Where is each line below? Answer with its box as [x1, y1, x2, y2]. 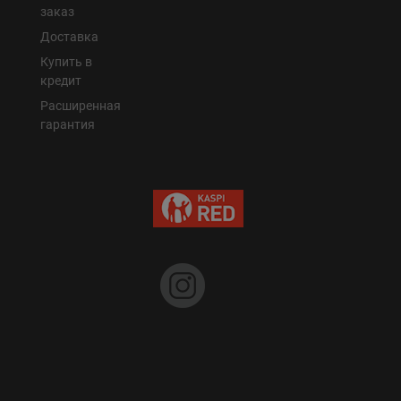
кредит [40, 73, 81, 88]
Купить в [40, 54, 92, 69]
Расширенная [40, 98, 121, 113]
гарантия [40, 116, 95, 132]
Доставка [40, 29, 98, 44]
